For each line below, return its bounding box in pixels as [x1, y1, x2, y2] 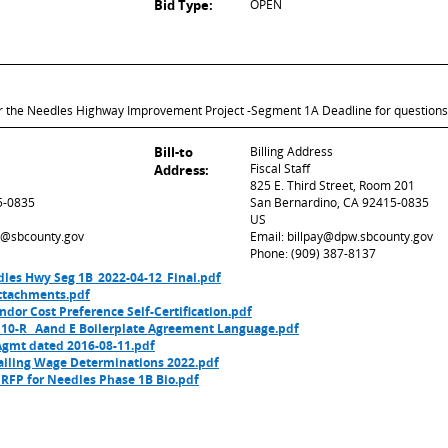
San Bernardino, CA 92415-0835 [250, 194, 429, 211]
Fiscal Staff [250, 160, 310, 177]
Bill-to [154, 143, 193, 161]
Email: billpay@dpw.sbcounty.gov [250, 228, 433, 245]
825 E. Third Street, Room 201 [250, 177, 415, 194]
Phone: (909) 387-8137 [250, 245, 376, 262]
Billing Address [250, 143, 333, 160]
